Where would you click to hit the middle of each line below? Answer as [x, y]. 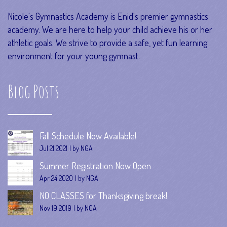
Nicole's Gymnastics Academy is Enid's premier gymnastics [108, 16]
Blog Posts [33, 91]
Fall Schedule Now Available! [88, 136]
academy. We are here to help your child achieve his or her [110, 30]
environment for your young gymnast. [74, 56]
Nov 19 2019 [55, 208]
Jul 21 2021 [53, 148]
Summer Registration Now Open [95, 166]
